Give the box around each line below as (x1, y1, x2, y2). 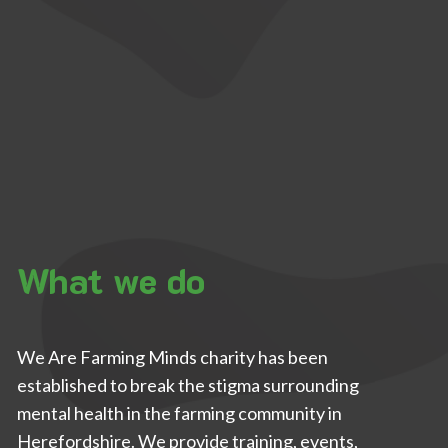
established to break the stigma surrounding (16, 374, 359, 397)
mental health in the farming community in (16, 402, 342, 425)
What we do (16, 256, 205, 304)
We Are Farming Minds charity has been (16, 346, 328, 369)
